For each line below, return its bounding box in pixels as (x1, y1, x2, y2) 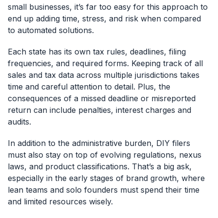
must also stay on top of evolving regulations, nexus (8, 150, 201, 160)
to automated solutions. (8, 25, 94, 36)
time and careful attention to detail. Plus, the (8, 82, 170, 92)
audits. (8, 117, 31, 127)
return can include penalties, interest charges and (8, 105, 191, 115)
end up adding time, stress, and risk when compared (8, 14, 201, 24)
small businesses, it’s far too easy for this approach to (8, 2, 208, 12)
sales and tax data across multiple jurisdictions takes (8, 70, 200, 80)
